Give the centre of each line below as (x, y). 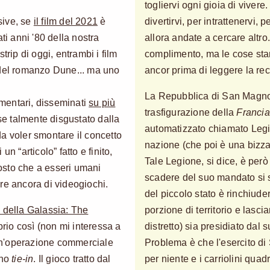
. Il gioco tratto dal (72, 259)
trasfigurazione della (191, 112)
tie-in (23, 259)
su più (102, 102)
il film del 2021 (66, 21)
